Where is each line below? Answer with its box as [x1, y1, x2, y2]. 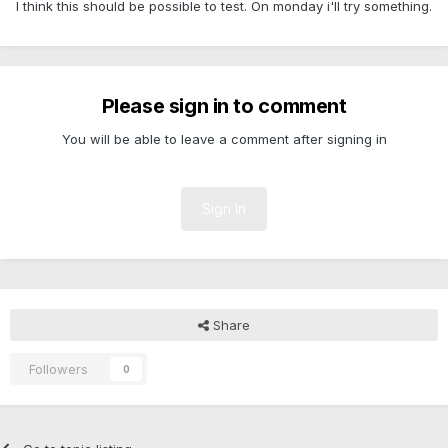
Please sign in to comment [101, 94, 347, 119]
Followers [29, 361, 88, 378]
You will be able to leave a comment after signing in [61, 131, 387, 148]
